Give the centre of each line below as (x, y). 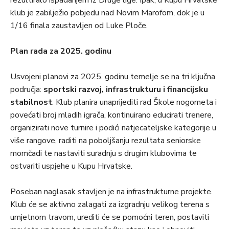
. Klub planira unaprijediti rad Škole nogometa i (134, 102)
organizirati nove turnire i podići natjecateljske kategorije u (113, 128)
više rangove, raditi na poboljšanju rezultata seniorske (106, 141)
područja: (27, 90)
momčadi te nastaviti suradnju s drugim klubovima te (104, 154)
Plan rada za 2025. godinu (61, 51)
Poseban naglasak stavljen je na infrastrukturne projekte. (111, 192)
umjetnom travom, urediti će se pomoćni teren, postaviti (110, 217)
